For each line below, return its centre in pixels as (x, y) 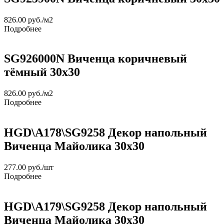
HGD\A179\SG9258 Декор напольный (105, 207)
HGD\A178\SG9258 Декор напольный (105, 133)
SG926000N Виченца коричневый (95, 59)
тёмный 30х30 (42, 72)
